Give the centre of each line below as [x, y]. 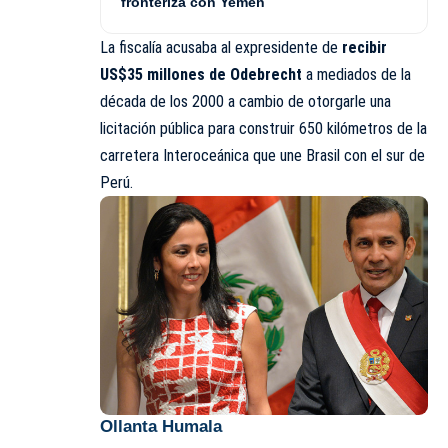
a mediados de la [356, 74]
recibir [364, 47]
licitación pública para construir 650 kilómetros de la [263, 128]
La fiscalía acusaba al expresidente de [221, 47]
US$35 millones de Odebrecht [201, 74]
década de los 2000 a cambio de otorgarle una [245, 101]
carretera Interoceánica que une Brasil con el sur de [262, 155]
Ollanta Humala [161, 426]
